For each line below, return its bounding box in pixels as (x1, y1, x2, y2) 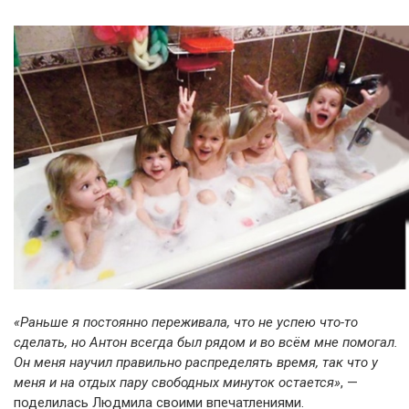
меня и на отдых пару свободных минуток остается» (14, 373, 341, 391)
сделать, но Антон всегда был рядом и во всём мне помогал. (14, 333, 398, 351)
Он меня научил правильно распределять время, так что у (14, 353, 378, 371)
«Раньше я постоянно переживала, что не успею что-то (14, 313, 358, 330)
